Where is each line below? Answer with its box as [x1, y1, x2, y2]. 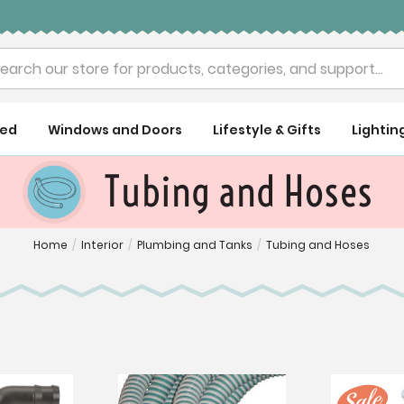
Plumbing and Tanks [137, 237, 253, 252]
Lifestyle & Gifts [212, 121, 321, 139]
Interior [81, 237, 124, 252]
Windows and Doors [48, 121, 183, 139]
